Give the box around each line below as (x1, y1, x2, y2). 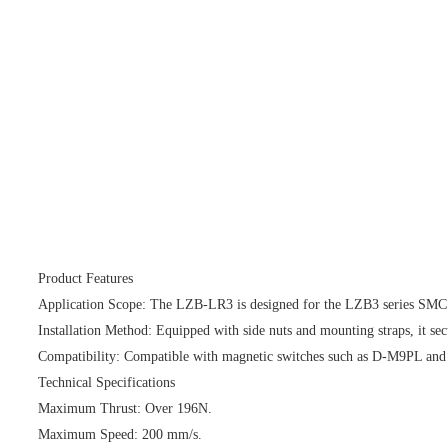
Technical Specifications (38, 374, 175, 390)
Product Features (38, 270, 133, 286)
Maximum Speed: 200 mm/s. (38, 426, 202, 442)
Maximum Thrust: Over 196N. (38, 400, 212, 416)
